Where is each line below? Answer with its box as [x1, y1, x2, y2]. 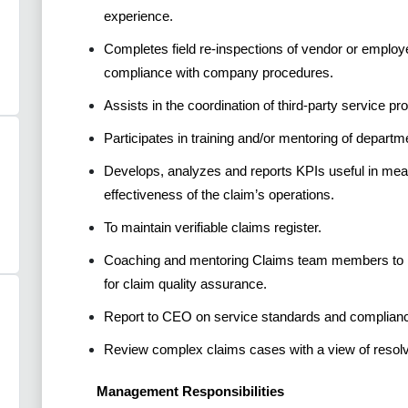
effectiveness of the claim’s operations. [104, 187, 334, 203]
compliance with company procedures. [104, 65, 333, 81]
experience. [104, 8, 173, 25]
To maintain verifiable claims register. [104, 219, 321, 236]
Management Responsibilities [97, 383, 284, 400]
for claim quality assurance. [104, 276, 267, 292]
